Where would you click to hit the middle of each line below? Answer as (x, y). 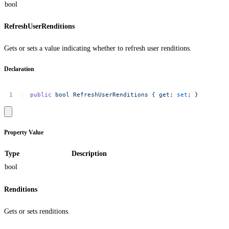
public (41, 94)
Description (89, 154)
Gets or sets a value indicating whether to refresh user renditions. (98, 48)
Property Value (24, 132)
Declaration (19, 70)
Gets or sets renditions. (37, 211)
